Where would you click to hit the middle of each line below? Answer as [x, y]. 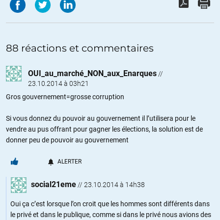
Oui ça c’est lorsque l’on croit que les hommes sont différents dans [110, 204]
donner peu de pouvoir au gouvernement [67, 140]
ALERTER [69, 161]
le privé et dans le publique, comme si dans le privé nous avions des [111, 214]
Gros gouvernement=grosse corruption [65, 96]
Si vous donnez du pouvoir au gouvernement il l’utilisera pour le [101, 118]
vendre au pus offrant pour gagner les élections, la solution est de [104, 129]
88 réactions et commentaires [80, 48]
